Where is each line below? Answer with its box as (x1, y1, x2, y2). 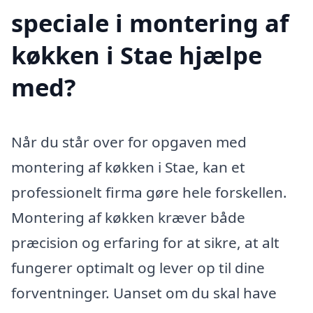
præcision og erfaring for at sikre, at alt (11, 232, 279, 252)
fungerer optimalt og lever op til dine (11, 257, 265, 277)
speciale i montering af (11, 6, 289, 39)
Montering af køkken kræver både (11, 207, 245, 227)
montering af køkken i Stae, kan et (11, 156, 245, 177)
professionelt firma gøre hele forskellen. (11, 182, 287, 202)
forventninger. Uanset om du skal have (11, 282, 277, 303)
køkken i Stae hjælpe (11, 38, 262, 71)
